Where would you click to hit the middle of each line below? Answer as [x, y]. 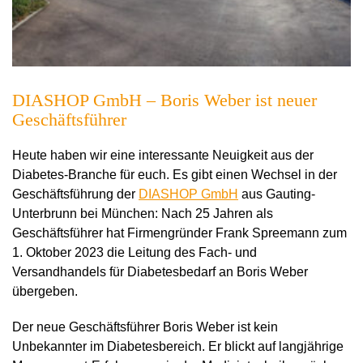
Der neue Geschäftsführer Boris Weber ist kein [145, 327]
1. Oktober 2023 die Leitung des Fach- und [135, 252]
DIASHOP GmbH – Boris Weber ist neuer [164, 100]
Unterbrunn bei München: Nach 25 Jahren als [143, 213]
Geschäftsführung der [75, 194]
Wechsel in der [294, 174]
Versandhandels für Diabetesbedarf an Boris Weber [160, 271]
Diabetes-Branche [64, 174]
